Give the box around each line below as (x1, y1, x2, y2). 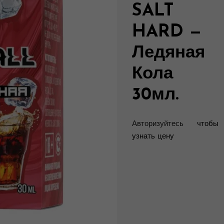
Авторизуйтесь (131, 120, 183, 128)
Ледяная (131, 44, 205, 62)
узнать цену (131, 132, 174, 140)
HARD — (131, 23, 202, 41)
